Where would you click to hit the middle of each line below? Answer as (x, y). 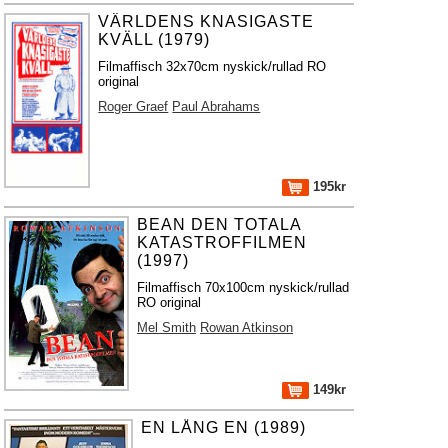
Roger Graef (133, 106)
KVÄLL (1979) (154, 39)
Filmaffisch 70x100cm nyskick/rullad (243, 287)
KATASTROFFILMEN (222, 242)
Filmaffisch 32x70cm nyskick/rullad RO (212, 66)
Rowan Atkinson (247, 327)
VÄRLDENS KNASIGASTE (206, 21)
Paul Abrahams (216, 106)
